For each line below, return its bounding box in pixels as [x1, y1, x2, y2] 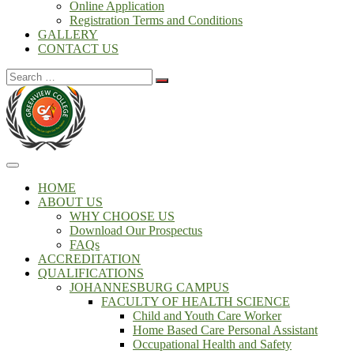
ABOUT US [38, 195, 103, 209]
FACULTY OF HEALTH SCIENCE [101, 295, 290, 308]
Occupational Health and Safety [133, 337, 292, 351]
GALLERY [38, 28, 98, 41]
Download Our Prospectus [70, 224, 202, 237]
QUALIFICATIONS [38, 266, 144, 280]
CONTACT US [38, 42, 119, 55]
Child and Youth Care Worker [133, 309, 281, 322]
